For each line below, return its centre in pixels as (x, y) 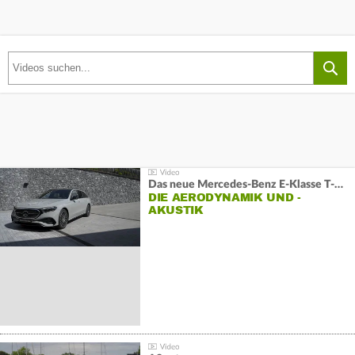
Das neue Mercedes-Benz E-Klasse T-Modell (338, 185)
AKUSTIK (176, 211)
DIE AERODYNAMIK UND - (224, 198)
